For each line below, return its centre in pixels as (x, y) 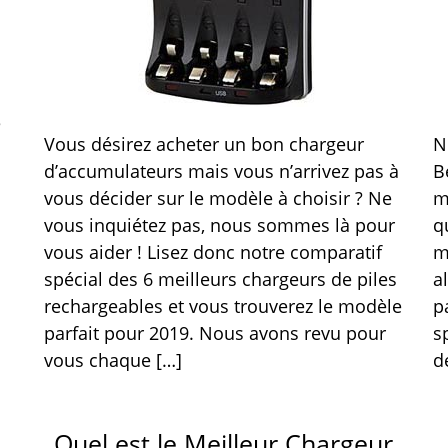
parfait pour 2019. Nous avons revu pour (214, 333)
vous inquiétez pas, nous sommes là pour (219, 225)
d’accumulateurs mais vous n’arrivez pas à (221, 171)
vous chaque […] (112, 360)
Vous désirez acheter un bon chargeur (203, 144)
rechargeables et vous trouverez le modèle (222, 306)
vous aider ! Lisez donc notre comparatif (212, 252)
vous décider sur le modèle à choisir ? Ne (217, 198)
